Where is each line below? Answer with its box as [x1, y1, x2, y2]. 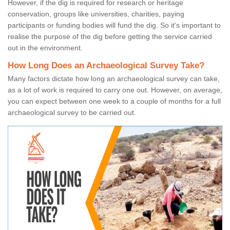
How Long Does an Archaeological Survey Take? [8, 61, 204, 71]
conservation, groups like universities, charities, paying [8, 10, 184, 18]
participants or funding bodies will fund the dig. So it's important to [8, 21, 221, 30]
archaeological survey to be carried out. [8, 108, 136, 117]
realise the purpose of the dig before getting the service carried [8, 32, 212, 41]
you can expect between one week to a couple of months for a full [8, 97, 221, 106]
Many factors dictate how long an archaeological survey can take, [8, 74, 220, 83]
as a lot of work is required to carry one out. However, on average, [8, 86, 222, 94]
